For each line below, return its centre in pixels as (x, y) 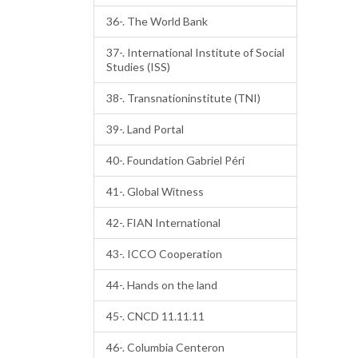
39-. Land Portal (145, 129)
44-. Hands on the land (162, 285)
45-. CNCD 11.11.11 (155, 316)
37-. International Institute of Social (195, 52)
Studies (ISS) (138, 67)
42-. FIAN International (163, 223)
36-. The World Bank (157, 21)
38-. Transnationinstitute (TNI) (183, 98)
